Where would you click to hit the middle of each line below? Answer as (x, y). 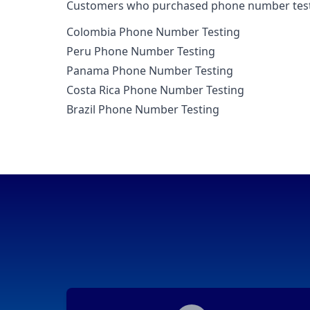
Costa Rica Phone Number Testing (155, 90)
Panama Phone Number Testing (150, 71)
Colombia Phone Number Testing (153, 32)
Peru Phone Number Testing (141, 52)
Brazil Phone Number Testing (143, 110)
